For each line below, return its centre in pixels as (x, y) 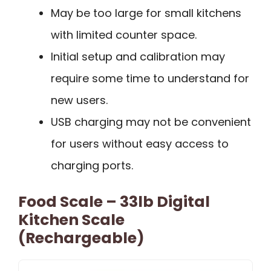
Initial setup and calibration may (138, 56)
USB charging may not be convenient (151, 122)
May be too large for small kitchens (146, 13)
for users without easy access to (140, 143)
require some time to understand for (150, 78)
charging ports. (92, 165)
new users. (79, 100)
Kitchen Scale (71, 220)
